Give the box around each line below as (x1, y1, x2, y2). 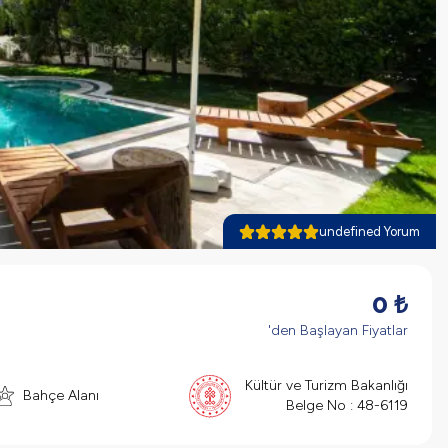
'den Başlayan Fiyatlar (268, 322, 408, 339)
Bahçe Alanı (23, 386, 99, 404)
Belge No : (286, 396, 353, 414)
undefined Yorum (319, 224, 420, 239)
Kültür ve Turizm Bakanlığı (245, 376, 408, 394)
